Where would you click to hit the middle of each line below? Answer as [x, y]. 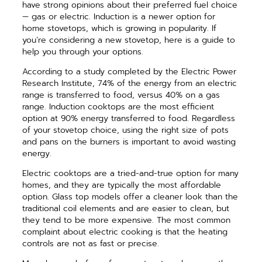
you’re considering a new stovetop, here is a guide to [129, 40]
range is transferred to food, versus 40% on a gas [121, 95]
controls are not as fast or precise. [91, 243]
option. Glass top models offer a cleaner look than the [130, 196]
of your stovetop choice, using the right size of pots [126, 130]
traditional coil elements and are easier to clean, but [126, 208]
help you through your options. [83, 51]
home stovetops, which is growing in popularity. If [120, 28]
